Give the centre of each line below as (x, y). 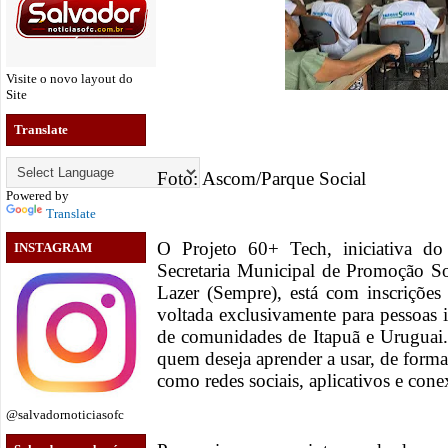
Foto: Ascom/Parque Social (261, 179)
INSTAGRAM (53, 248)
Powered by (37, 195)
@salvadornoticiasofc (65, 415)
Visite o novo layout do (69, 78)
